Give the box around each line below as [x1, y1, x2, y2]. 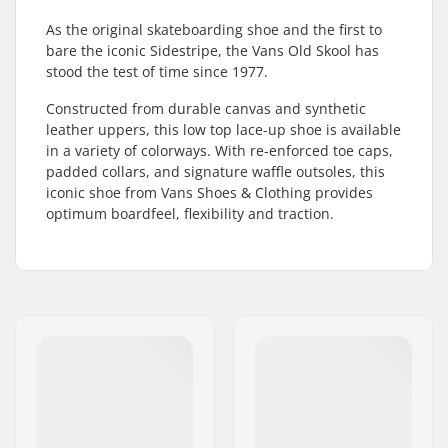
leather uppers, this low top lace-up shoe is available [46, 120, 401, 139]
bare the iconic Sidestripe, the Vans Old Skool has [46, 41, 379, 60]
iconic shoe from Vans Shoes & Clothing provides [46, 183, 373, 202]
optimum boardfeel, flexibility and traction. [46, 204, 334, 223]
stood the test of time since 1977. [46, 62, 268, 81]
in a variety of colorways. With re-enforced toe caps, [46, 141, 393, 160]
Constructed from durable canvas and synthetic [46, 99, 366, 118]
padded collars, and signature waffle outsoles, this [46, 162, 385, 181]
